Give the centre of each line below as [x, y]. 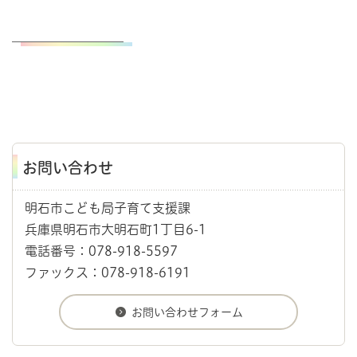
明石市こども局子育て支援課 [108, 208]
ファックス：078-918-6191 [108, 272]
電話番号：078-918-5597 [101, 251]
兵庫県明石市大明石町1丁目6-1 [116, 229]
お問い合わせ [68, 167]
